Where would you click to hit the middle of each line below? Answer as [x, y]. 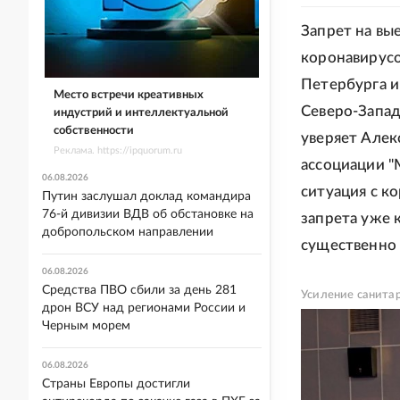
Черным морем [86, 326]
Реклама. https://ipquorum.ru [117, 150]
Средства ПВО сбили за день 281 [139, 290]
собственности [93, 130]
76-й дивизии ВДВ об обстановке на [148, 214]
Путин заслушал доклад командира [146, 196]
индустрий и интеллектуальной [141, 112]
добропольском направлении [128, 232]
